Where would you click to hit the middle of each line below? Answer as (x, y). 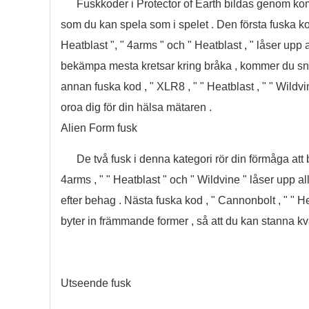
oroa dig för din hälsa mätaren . (136, 107)
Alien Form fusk (99, 128)
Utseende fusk (96, 283)
